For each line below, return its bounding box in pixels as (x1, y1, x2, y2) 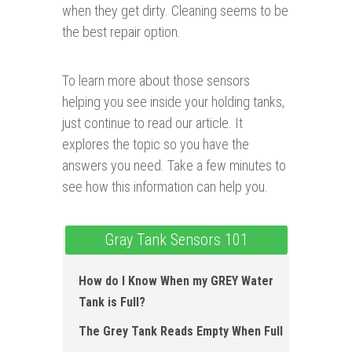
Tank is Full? (79, 295, 145, 310)
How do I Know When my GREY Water (79, 273, 273, 289)
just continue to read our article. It (62, 115, 243, 132)
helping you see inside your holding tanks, (62, 93, 284, 111)
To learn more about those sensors (62, 72, 250, 90)
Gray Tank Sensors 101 (104, 230, 248, 250)
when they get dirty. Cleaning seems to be (62, 2, 288, 20)
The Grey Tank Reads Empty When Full (79, 324, 283, 339)
